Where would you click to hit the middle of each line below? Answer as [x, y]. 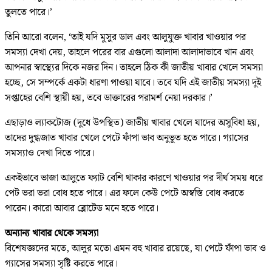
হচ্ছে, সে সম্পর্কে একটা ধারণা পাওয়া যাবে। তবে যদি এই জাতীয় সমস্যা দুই [133, 83]
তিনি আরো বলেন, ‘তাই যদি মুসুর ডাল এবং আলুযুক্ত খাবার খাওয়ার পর [125, 37]
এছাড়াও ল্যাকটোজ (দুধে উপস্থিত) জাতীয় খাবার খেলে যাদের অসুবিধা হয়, [132, 123]
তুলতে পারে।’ [29, 12]
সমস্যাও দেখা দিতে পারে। [50, 153]
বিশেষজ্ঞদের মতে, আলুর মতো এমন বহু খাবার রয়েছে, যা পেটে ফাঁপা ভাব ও [135, 248]
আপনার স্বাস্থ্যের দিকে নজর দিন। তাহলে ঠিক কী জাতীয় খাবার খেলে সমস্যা [134, 67]
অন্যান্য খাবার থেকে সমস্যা [52, 233]
